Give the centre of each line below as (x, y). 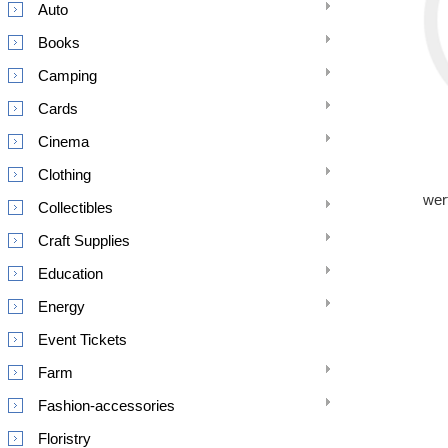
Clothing (64, 174)
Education (70, 273)
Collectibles (75, 207)
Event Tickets (82, 339)
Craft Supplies (84, 240)
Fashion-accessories (106, 405)
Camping (67, 75)
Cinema (63, 141)
